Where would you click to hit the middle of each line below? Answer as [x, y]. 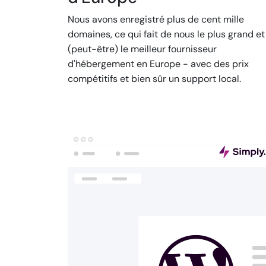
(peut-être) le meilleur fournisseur [142, 49]
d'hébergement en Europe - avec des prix [158, 64]
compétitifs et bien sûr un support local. [154, 79]
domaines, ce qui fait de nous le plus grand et [166, 34]
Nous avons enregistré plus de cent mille [156, 20]
